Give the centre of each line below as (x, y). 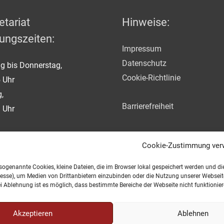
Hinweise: (146, 22)
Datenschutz (144, 63)
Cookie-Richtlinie (151, 77)
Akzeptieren (33, 213)
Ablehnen (193, 213)
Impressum (142, 48)
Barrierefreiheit (148, 106)
